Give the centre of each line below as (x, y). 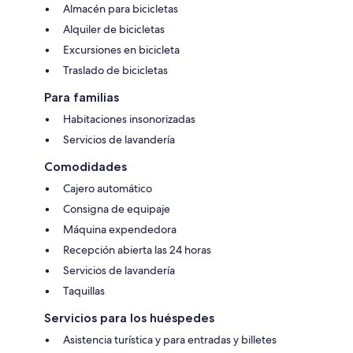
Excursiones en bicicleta (121, 50)
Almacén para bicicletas (121, 9)
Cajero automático (108, 189)
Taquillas (84, 291)
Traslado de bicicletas (115, 71)
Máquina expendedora (120, 230)
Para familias (82, 98)
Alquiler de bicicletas (114, 30)
